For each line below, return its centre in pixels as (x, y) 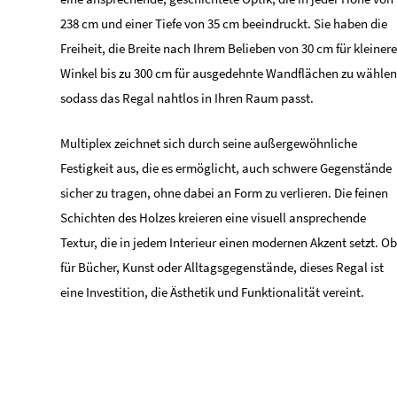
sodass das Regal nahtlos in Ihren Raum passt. (187, 98)
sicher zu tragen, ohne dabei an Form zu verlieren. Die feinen (224, 193)
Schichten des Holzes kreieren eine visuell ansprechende (213, 218)
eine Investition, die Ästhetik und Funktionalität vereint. (212, 292)
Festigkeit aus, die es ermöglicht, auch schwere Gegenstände (226, 168)
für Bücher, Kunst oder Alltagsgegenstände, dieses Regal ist (222, 267)
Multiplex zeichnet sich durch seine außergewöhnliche (209, 143)
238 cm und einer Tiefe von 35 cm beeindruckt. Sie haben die (224, 23)
